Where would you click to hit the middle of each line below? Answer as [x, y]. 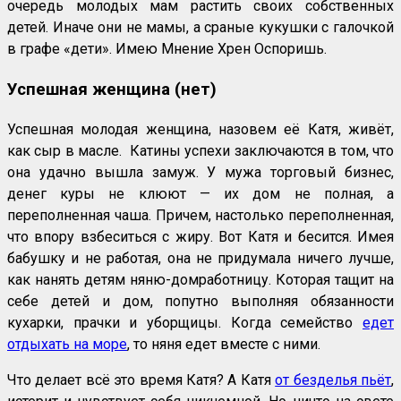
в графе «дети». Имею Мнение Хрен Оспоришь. [167, 49]
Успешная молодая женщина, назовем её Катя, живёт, [200, 129]
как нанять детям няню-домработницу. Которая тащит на [200, 279]
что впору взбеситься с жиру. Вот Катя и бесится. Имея [200, 236]
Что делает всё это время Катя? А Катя [141, 380]
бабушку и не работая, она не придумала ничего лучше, [200, 258]
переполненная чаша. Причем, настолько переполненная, [200, 215]
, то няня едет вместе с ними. [224, 344]
